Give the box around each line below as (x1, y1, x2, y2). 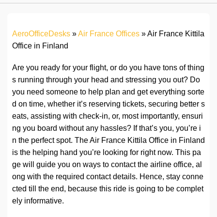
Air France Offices (78, 30, 139, 38)
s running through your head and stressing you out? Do (12, 76, 200, 84)
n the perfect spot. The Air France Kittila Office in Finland (12, 136, 205, 145)
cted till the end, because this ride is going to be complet (12, 185, 203, 193)
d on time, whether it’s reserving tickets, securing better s (12, 100, 205, 108)
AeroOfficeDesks (12, 30, 70, 38)
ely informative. (12, 197, 64, 205)
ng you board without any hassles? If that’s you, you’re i (12, 124, 201, 133)
